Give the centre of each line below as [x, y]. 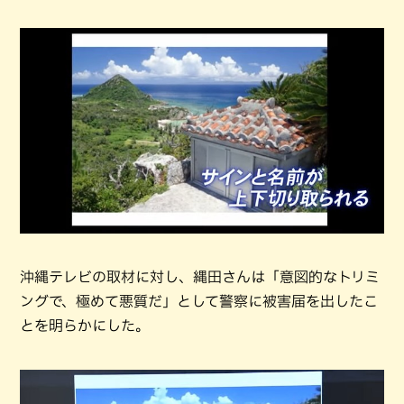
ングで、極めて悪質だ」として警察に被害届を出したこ [199, 301]
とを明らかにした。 [85, 325]
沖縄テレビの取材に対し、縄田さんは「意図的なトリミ [200, 276]
